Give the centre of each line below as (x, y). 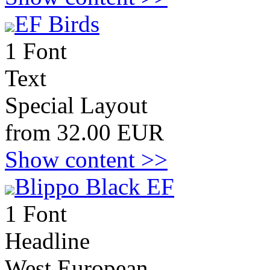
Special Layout (76, 105)
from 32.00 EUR (84, 132)
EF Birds (57, 24)
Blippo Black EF (94, 187)
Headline (47, 241)
